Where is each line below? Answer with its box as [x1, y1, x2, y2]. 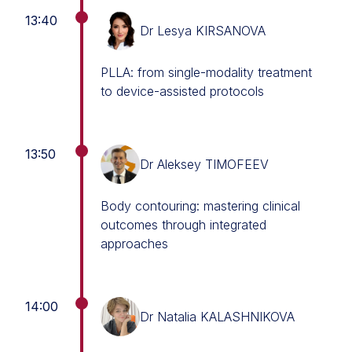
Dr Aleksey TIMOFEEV [140, 156, 269, 172]
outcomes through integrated [101, 217, 266, 233]
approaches [101, 236, 168, 251]
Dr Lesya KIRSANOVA [140, 23, 266, 38]
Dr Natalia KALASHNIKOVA [140, 309, 295, 324]
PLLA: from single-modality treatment [101, 64, 312, 80]
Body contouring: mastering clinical [101, 198, 300, 214]
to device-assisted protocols [101, 83, 264, 99]
